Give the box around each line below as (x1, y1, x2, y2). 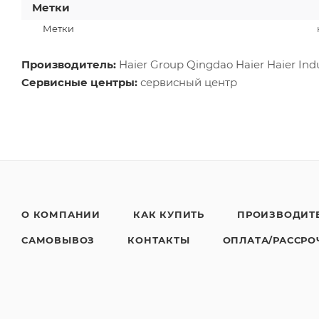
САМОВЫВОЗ (21, 234, 95, 246)
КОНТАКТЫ (127, 234, 190, 246)
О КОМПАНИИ (21, 209, 100, 220)
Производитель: (21, 57, 116, 71)
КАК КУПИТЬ (133, 209, 204, 220)
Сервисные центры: (21, 75, 137, 89)
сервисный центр (137, 75, 237, 89)
